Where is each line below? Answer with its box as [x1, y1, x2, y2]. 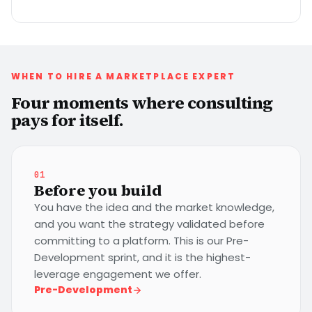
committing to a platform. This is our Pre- [34, 233, 249, 248]
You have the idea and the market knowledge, [34, 200, 274, 214]
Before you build [34, 180, 162, 201]
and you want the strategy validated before [34, 217, 265, 231]
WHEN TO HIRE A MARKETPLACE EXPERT [11, 70, 236, 82]
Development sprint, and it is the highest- [34, 250, 251, 265]
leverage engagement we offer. [34, 267, 201, 281]
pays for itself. [11, 109, 124, 132]
